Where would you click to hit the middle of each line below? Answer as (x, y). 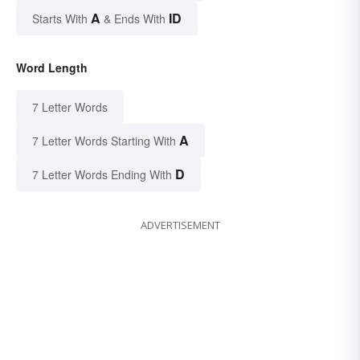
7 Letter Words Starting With (104, 140)
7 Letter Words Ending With (102, 174)
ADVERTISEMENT (180, 225)
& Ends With (135, 18)
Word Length (52, 67)
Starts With (61, 18)
